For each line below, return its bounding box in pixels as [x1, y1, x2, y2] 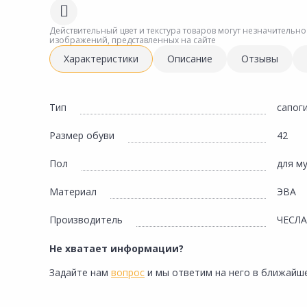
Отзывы [241, 52, 278, 65]
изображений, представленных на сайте [49, 34, 216, 46]
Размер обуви [49, 129, 114, 142]
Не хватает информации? [49, 242, 184, 255]
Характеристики [64, 52, 138, 65]
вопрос [111, 266, 145, 279]
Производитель [49, 213, 123, 226]
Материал [49, 185, 97, 198]
